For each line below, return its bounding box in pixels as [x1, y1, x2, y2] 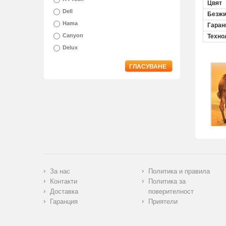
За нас [50, 167, 70, 176]
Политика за [148, 178, 186, 186]
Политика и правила [148, 167, 210, 176]
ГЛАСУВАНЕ [129, 63, 166, 71]
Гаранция [50, 198, 78, 206]
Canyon [63, 32, 83, 39]
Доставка [50, 188, 78, 196]
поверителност [148, 188, 194, 196]
